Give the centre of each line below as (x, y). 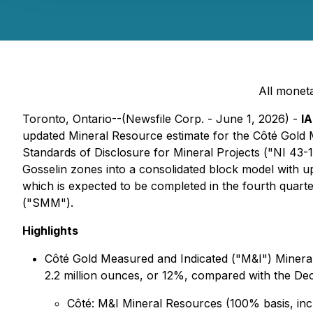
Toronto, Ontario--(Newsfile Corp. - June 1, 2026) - (162, 119)
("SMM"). (48, 203)
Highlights (50, 231)
